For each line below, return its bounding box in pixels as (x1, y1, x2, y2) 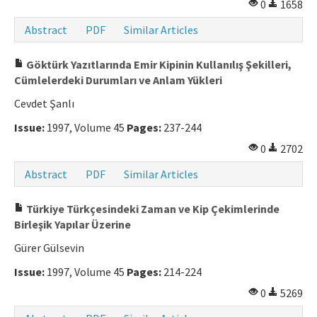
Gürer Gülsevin (14, 241, 84, 255)
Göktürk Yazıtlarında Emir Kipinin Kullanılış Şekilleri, (24, 57, 292, 72)
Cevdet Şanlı (14, 96, 74, 111)
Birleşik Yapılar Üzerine (14, 217, 131, 232)
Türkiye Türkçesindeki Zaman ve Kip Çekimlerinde (24, 202, 279, 217)
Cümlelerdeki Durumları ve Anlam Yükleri (14, 73, 222, 88)
